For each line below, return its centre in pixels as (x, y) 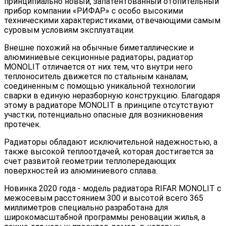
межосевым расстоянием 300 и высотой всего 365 (104, 198)
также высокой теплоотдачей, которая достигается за (109, 151)
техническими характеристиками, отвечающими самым (112, 20)
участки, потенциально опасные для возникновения (103, 115)
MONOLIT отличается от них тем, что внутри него (98, 67)
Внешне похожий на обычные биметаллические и (99, 47)
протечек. (22, 124)
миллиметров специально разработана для (86, 207)
